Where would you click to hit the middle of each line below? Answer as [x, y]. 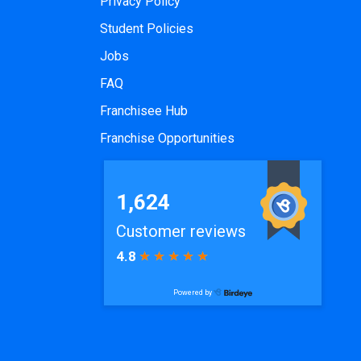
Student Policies [147, 28]
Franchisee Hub [144, 110]
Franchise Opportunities [167, 138]
